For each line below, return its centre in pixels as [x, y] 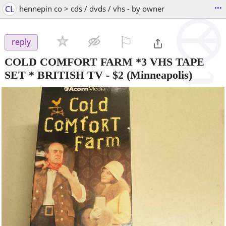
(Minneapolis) [158, 75]
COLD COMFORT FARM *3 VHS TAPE [104, 62]
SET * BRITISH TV [54, 75]
